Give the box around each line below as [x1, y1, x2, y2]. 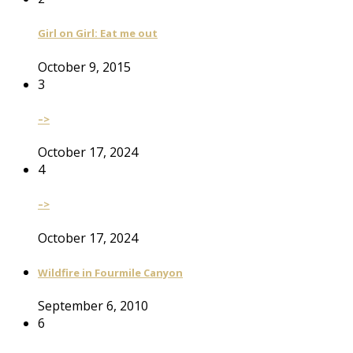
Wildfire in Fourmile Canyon [38, 265, 183, 280]
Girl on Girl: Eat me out [38, 26, 158, 41]
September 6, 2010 [38, 297, 148, 315]
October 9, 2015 [38, 58, 131, 76]
